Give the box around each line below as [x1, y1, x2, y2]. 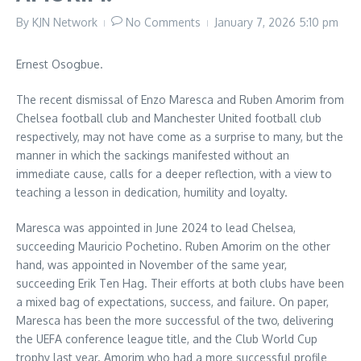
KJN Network [32, 15, 98, 29]
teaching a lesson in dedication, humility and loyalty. [16, 185, 288, 199]
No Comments [126, 15, 201, 29]
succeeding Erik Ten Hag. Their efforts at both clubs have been [16, 276, 344, 290]
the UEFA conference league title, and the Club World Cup [16, 332, 317, 346]
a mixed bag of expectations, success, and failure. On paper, [16, 295, 329, 309]
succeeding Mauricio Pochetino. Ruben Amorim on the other [16, 239, 330, 253]
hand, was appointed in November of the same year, [16, 258, 287, 272]
